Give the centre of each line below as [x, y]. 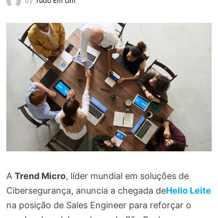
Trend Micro [40, 176]
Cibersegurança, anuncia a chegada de [86, 190]
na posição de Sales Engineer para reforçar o [99, 205]
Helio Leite [188, 190]
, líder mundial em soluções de [127, 176]
